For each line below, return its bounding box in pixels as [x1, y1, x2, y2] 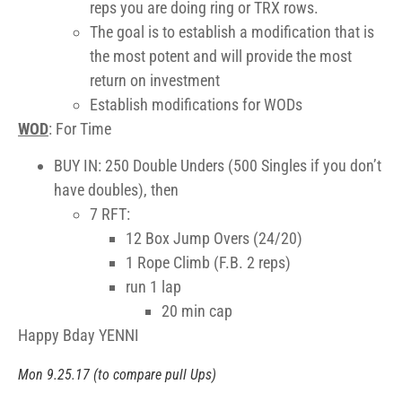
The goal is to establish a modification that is [90, 22, 374, 41]
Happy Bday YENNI [18, 326, 139, 345]
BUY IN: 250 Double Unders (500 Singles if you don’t [54, 156, 381, 176]
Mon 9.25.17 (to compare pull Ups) [18, 365, 216, 383]
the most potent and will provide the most [90, 46, 352, 66]
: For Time [48, 118, 111, 138]
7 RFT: [90, 205, 130, 224]
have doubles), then [54, 180, 179, 200]
